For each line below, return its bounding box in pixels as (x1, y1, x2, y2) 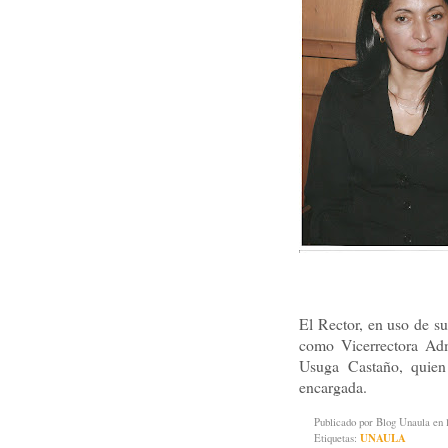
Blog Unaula (376, 414, 430, 430)
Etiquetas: (314, 430, 360, 446)
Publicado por (314, 414, 376, 430)
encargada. (299, 376, 367, 398)
